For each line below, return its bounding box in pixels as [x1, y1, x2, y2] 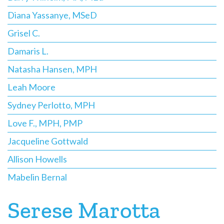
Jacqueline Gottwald [7, 135, 88, 146]
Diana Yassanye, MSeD [7, 9, 97, 20]
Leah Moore [7, 81, 55, 92]
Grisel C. [7, 27, 40, 38]
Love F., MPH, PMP [7, 117, 82, 128]
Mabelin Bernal [7, 171, 67, 182]
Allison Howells [7, 153, 67, 164]
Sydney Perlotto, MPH [7, 99, 95, 110]
